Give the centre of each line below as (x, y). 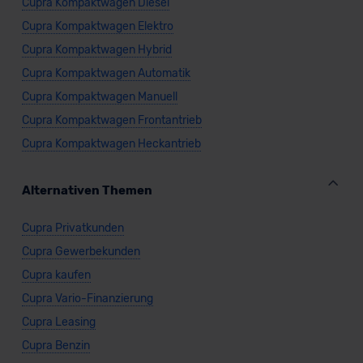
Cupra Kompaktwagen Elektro (97, 27)
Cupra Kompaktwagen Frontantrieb (111, 121)
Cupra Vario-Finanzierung (87, 299)
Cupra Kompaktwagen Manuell (99, 97)
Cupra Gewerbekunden (81, 252)
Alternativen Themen (87, 191)
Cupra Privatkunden (73, 228)
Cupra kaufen (56, 275)
